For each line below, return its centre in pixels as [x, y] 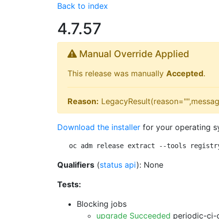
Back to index [83, 6]
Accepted [185, 73]
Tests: [69, 184]
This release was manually [117, 73]
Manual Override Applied [133, 54]
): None [150, 165]
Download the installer [99, 127]
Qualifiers [76, 165]
